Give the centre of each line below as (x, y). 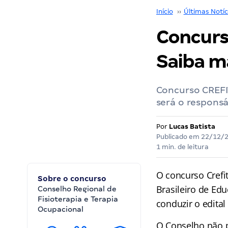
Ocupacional (61, 209)
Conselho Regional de (77, 189)
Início (164, 11)
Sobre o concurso (72, 179)
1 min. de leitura (182, 147)
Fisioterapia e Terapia (78, 199)
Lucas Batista (192, 126)
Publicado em (178, 137)
